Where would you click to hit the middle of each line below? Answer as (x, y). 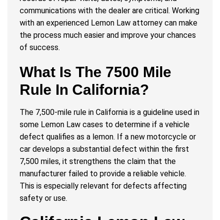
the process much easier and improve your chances (108, 35)
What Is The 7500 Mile (96, 72)
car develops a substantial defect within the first (104, 149)
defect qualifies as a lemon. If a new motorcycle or (108, 137)
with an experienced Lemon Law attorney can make (109, 23)
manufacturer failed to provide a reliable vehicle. (103, 174)
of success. (40, 48)
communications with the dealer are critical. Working (110, 11)
